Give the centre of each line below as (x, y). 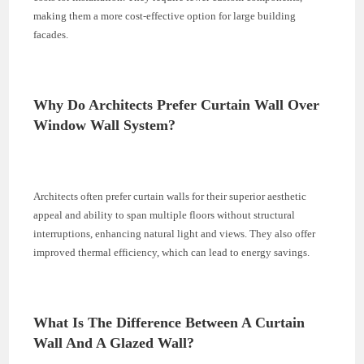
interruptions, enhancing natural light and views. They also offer (175, 233)
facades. (51, 34)
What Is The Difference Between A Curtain (169, 322)
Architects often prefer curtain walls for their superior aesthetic (170, 196)
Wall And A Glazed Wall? (114, 342)
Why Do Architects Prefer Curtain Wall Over (177, 104)
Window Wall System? (105, 125)
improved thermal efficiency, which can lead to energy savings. (172, 252)
